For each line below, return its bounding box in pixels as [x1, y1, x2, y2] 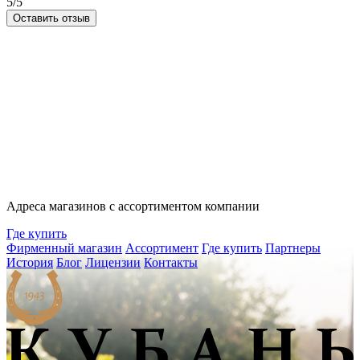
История [6, 256, 53, 270]
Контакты [144, 256, 198, 270]
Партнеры [265, 241, 321, 256]
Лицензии [85, 256, 141, 270]
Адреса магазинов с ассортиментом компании [6, 199, 260, 214]
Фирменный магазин [6, 241, 122, 256]
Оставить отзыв [13, 12, 90, 25]
